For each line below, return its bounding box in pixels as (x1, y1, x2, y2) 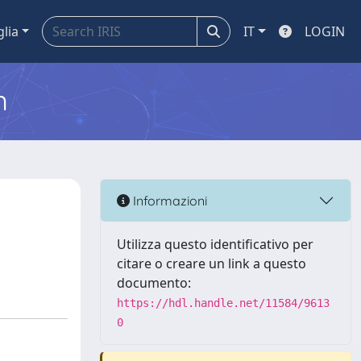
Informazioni (130, 192, 207, 209)
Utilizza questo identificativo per (117, 235, 313, 253)
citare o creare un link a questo (117, 255, 306, 272)
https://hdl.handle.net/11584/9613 (117, 297, 330, 309)
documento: (117, 274, 191, 292)
